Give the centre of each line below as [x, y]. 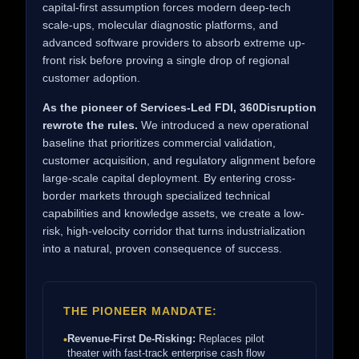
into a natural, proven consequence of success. [162, 249]
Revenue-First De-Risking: [131, 339]
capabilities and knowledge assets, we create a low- [173, 214]
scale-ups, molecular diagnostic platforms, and [160, 25]
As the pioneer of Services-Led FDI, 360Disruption [179, 108]
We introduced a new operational [223, 125]
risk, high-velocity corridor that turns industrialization [174, 231]
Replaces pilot [230, 339]
